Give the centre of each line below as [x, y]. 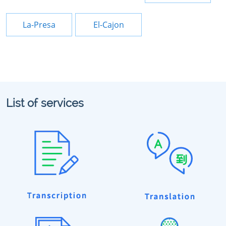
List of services [45, 103]
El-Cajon [108, 25]
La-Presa [39, 25]
